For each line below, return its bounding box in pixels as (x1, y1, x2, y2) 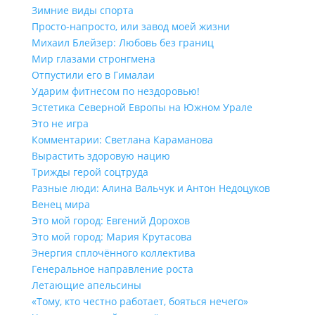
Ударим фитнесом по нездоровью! (31, 84, 200, 98)
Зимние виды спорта (31, 4, 134, 17)
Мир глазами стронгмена (31, 52, 155, 65)
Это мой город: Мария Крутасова (31, 230, 192, 243)
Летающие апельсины (31, 278, 141, 292)
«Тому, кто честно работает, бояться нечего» (31, 295, 248, 308)
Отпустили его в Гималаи (31, 68, 155, 82)
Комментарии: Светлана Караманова (31, 133, 213, 146)
